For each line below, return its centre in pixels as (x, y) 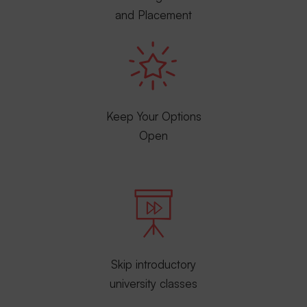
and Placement (153, 15)
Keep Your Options (153, 116)
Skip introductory (153, 264)
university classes (153, 283)
